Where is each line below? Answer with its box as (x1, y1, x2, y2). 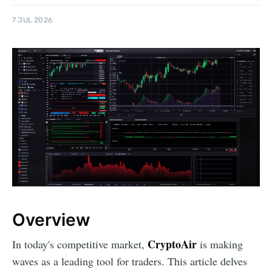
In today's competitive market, (12, 237, 148, 252)
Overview (12, 209, 90, 230)
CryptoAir (148, 236, 197, 253)
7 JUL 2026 (12, 16, 52, 25)
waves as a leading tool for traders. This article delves (12, 254, 247, 269)
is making (197, 237, 243, 252)
